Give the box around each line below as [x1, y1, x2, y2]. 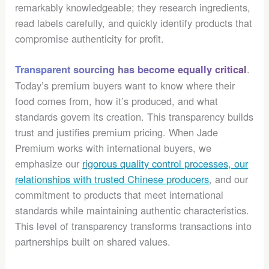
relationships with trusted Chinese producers [15, 172, 210, 187]
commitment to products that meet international [15, 187, 224, 202]
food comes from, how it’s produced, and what [15, 94, 219, 109]
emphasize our [15, 156, 83, 171]
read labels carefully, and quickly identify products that [15, 16, 253, 31]
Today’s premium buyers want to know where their [15, 78, 235, 93]
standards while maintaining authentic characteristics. [15, 203, 250, 218]
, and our [209, 172, 249, 187]
